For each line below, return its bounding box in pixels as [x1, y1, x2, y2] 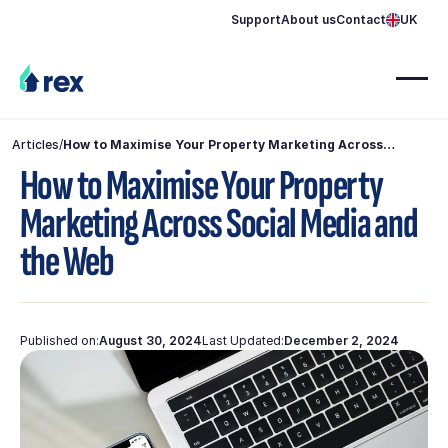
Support [231, 12, 282, 28]
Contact [336, 12, 387, 28]
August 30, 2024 [98, 332, 202, 348]
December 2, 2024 [283, 332, 399, 348]
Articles [11, 136, 59, 152]
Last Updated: [201, 332, 284, 348]
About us [281, 12, 337, 28]
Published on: [19, 332, 99, 348]
